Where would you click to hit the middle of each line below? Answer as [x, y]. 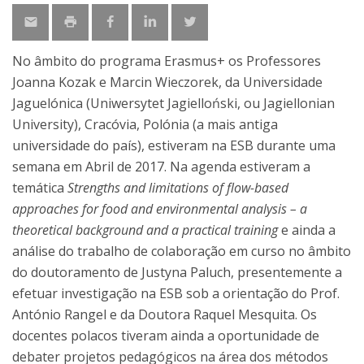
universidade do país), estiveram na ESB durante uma [174, 145]
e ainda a [307, 230]
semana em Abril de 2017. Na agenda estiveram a [161, 167]
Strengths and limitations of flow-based [178, 188]
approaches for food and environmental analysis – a [160, 209]
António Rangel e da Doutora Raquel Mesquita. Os [165, 314]
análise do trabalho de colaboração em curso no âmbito [182, 251]
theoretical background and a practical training [145, 230]
